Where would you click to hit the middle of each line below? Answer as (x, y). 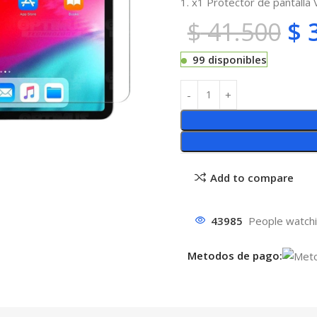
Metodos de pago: (235, 255)
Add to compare (252, 177)
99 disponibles (229, 59)
